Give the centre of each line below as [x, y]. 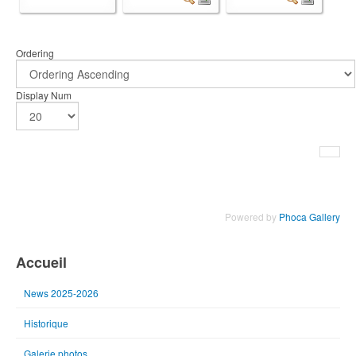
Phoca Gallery [310, 216]
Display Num [45, 95]
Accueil [41, 262]
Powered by [252, 216]
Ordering [36, 52]
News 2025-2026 [61, 292]
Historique [46, 323]
